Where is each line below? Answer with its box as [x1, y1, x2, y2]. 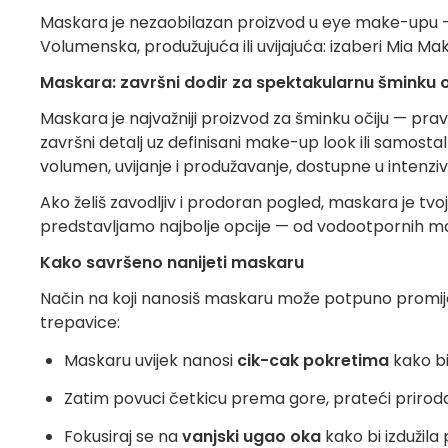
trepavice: [40, 311, 120, 334]
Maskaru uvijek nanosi [64, 349, 237, 372]
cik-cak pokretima [237, 349, 389, 372]
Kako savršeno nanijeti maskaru [40, 251, 304, 274]
